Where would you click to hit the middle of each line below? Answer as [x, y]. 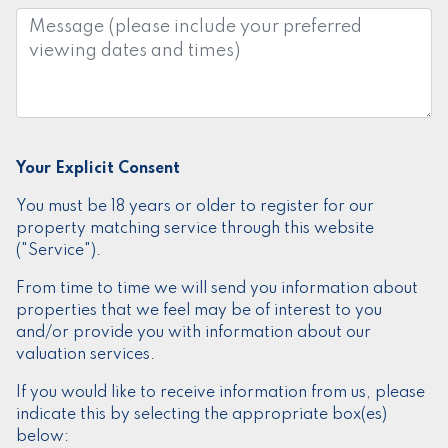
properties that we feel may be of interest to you [199, 311]
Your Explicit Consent [98, 169]
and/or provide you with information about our [193, 333]
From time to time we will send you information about [217, 289]
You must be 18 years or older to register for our [195, 207]
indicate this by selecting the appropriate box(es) [201, 415]
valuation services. [85, 355]
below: [42, 437]
